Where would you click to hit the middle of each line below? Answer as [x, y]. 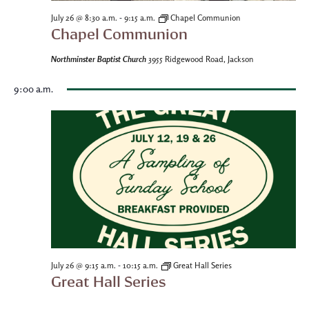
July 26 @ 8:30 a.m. [84, 18]
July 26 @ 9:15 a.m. [83, 266]
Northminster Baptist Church [99, 59]
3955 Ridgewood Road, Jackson [201, 59]
